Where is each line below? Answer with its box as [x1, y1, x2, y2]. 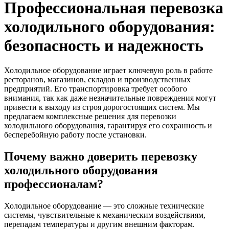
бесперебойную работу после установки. [4, 130, 147, 140]
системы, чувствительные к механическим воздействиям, [4, 210, 205, 219]
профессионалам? [4, 177, 103, 191]
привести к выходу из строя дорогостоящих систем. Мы [4, 103, 200, 112]
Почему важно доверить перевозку [4, 149, 197, 163]
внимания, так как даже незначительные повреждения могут [4, 94, 216, 103]
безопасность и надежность [4, 36, 203, 55]
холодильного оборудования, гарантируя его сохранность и [4, 121, 212, 130]
